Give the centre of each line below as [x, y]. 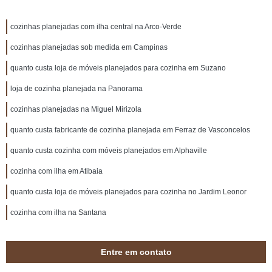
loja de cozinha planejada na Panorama [76, 89]
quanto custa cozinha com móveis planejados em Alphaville [109, 151]
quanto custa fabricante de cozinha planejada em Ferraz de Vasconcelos [130, 130]
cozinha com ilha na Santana [58, 212]
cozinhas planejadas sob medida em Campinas [89, 47]
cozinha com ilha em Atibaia [56, 171]
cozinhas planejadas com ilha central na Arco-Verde [96, 27]
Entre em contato [136, 252]
